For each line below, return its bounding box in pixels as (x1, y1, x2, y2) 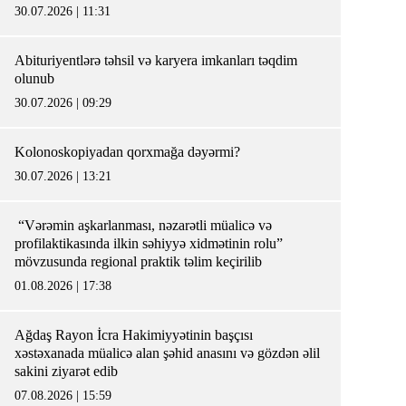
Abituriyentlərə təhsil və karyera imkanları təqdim (14, 53, 297, 68)
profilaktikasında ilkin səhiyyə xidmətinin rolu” (14, 236, 283, 251)
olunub (14, 71, 62, 86)
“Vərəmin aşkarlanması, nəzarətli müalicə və (14, 217, 272, 233)
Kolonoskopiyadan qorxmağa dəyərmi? (14, 144, 247, 159)
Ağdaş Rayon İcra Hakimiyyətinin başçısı (14, 327, 253, 343)
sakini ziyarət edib (14, 363, 118, 379)
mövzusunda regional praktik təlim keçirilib (14, 254, 262, 269)
